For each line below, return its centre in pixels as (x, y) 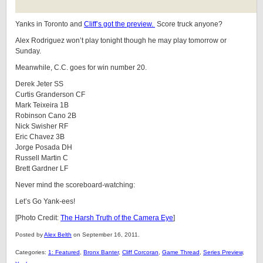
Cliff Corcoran (140, 252)
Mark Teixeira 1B (42, 105)
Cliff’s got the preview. (119, 24)
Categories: (32, 252)
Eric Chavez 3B (40, 137)
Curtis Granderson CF (50, 95)
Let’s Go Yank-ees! (45, 201)
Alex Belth (58, 235)
